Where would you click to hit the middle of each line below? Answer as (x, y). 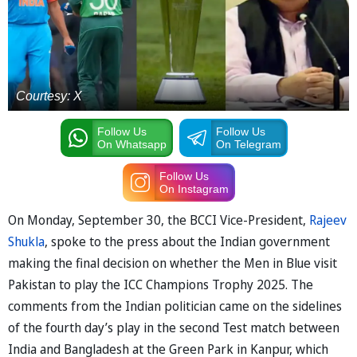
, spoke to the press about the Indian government (187, 241)
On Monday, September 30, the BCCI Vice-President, (159, 220)
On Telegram (248, 144)
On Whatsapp (131, 144)
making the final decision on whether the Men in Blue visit (173, 263)
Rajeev (328, 220)
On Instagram (194, 188)
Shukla (26, 241)
